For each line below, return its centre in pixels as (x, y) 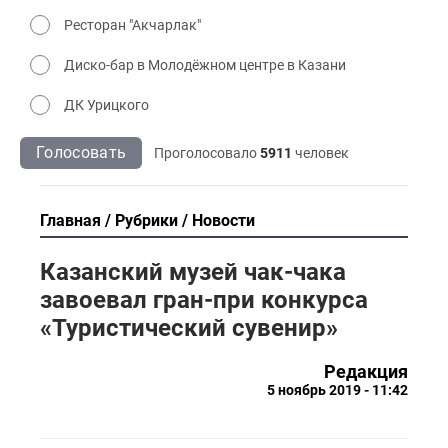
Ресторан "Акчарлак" (132, 24)
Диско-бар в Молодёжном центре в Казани (205, 64)
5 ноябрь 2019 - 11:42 (337, 389)
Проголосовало (207, 152)
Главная (70, 220)
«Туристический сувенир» (189, 327)
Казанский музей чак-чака (193, 271)
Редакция (366, 371)
